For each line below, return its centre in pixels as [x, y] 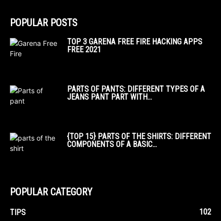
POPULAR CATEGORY [51, 192]
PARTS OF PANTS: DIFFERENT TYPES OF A [136, 89]
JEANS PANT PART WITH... [110, 97]
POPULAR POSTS [44, 23]
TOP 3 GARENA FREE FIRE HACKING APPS [135, 42]
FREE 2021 [84, 50]
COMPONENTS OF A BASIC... [112, 145]
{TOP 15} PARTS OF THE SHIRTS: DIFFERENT [139, 137]
